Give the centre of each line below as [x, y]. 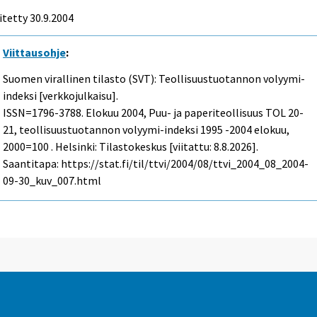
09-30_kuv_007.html [52, 180]
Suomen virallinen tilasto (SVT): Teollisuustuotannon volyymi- [154, 78]
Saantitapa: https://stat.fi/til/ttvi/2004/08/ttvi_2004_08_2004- [156, 163]
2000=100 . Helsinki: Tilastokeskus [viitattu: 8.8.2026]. [131, 146]
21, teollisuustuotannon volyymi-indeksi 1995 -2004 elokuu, [146, 129]
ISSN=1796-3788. [45, 112]
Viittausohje [35, 53]
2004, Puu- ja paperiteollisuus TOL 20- [212, 112]
